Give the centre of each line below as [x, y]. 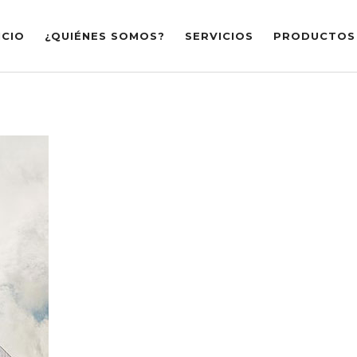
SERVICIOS [219, 36]
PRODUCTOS [314, 36]
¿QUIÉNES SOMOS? [105, 36]
